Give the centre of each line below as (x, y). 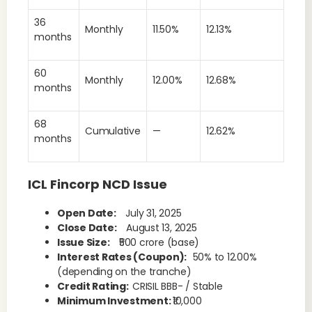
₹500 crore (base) (159, 242)
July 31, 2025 (154, 213)
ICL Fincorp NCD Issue (97, 184)
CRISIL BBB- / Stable (178, 286)
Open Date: (92, 213)
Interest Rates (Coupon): (125, 257)
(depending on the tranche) (124, 272)
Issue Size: (88, 242)
